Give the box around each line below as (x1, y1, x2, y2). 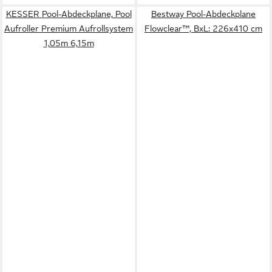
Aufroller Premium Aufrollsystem (4, 24, 133, 33)
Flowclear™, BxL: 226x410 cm (144, 24, 262, 33)
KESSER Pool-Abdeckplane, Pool (5, 9, 132, 19)
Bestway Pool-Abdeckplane (151, 9, 256, 19)
